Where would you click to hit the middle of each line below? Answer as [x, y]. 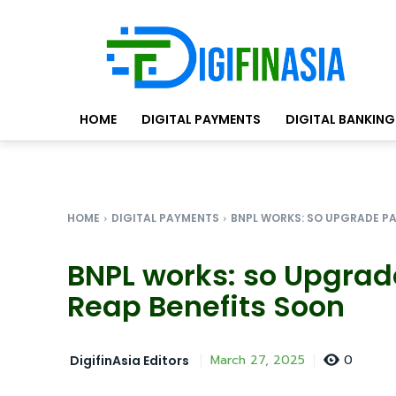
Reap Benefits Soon [206, 307]
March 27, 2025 [258, 361]
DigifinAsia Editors [129, 360]
